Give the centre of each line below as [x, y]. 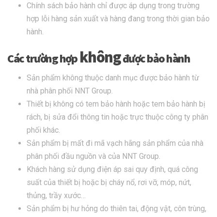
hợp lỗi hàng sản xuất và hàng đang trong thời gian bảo [118, 19]
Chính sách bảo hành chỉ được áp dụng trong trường [113, 6]
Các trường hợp [42, 59]
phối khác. [43, 130]
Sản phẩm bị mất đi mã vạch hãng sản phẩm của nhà [115, 143]
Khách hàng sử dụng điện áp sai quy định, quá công [112, 170]
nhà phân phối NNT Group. [70, 91]
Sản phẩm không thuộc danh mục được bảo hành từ [113, 78]
